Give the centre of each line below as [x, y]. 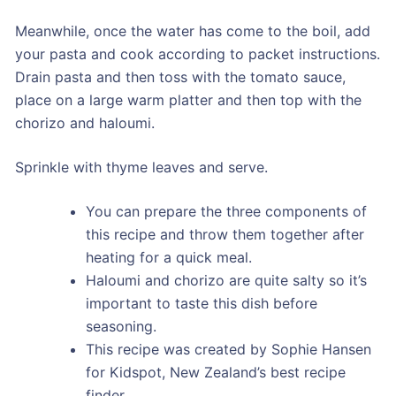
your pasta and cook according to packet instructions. [197, 54]
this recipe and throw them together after [225, 235]
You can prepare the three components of [226, 212]
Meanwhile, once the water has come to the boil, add [192, 31]
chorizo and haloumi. [84, 123]
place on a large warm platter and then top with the [188, 100]
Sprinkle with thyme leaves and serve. [141, 168]
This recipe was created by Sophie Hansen [228, 350]
